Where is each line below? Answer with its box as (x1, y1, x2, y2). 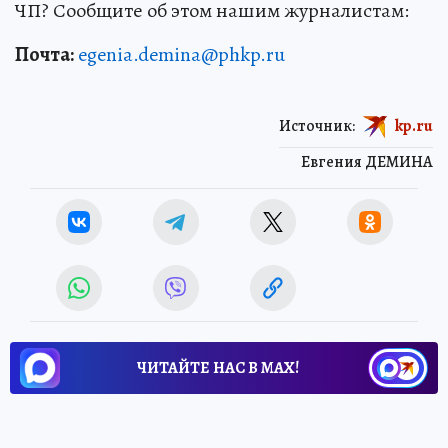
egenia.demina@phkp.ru (78, 40, 285, 68)
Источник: (279, 114, 355, 137)
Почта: (15, 40, 74, 68)
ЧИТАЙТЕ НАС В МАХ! (137, 356, 299, 379)
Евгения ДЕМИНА (301, 150, 433, 173)
